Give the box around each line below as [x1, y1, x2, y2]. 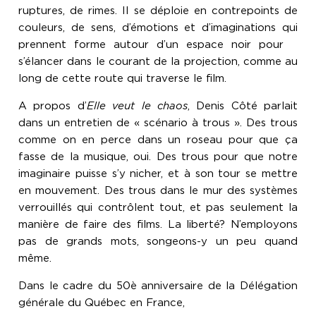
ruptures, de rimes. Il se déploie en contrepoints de [18, 4, 298, 18]
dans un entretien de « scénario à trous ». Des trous [18, 116, 298, 130]
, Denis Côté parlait [187, 99, 298, 113]
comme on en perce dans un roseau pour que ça [18, 133, 298, 147]
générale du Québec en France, [18, 296, 185, 310]
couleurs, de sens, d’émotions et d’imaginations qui [18, 21, 298, 35]
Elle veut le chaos [86, 99, 188, 113]
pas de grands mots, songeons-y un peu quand [18, 235, 298, 248]
